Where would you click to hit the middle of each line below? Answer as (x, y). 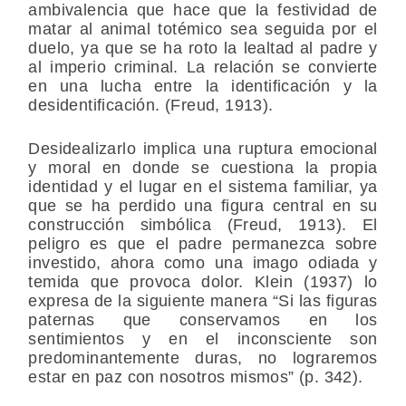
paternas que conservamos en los (203, 320)
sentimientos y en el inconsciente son (203, 339)
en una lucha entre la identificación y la (203, 87)
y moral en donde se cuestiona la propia (203, 168)
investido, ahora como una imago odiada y (203, 263)
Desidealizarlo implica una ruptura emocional (203, 149)
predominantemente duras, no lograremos (203, 358)
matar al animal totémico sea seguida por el (203, 29)
